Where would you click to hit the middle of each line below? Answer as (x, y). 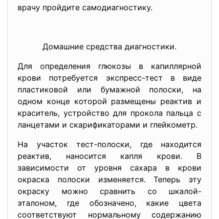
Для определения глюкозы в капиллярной (109, 66)
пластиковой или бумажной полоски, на (109, 89)
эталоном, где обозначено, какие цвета (109, 203)
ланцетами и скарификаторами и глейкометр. (108, 125)
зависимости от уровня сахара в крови (109, 168)
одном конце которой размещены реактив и (109, 101)
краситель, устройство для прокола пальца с (109, 113)
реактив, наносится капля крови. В (109, 156)
